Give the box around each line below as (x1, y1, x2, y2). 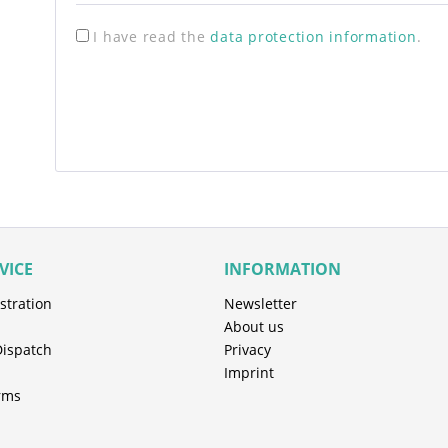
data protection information (210, 27, 417, 46)
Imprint (223, 363, 274, 382)
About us (223, 317, 284, 336)
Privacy (223, 340, 271, 359)
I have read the (93, 27, 211, 46)
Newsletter (223, 294, 297, 313)
